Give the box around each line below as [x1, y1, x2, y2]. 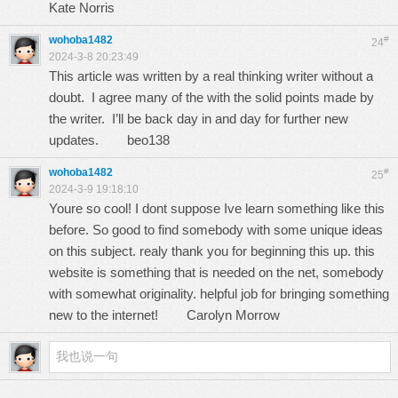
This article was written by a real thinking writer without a [49, 68, 373, 84]
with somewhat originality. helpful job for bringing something [49, 286, 389, 301]
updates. [49, 132, 127, 147]
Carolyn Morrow [187, 307, 280, 322]
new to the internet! [49, 307, 187, 322]
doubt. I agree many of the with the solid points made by [49, 90, 374, 105]
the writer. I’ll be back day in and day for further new [49, 111, 348, 126]
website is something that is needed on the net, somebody [49, 265, 384, 280]
